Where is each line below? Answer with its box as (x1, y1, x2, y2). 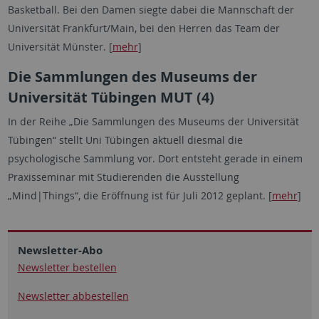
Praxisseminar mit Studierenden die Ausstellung (7, 170, 239, 184)
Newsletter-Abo (17, 243, 103, 258)
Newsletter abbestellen (17, 289, 129, 303)
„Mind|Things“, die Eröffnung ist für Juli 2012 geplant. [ (7, 189, 272, 202)
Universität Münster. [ (7, 40, 113, 53)
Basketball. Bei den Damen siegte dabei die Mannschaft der (7, 3, 294, 16)
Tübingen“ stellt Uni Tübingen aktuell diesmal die (7, 133, 243, 147)
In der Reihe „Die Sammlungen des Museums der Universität (7, 115, 299, 128)
